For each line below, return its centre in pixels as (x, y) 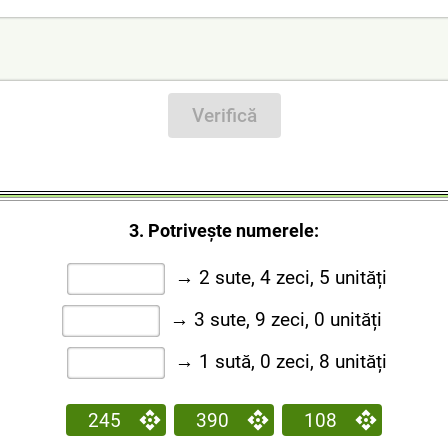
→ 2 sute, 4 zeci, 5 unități (278, 278)
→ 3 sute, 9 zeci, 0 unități (278, 320)
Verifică (224, 115)
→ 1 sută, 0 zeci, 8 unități (278, 362)
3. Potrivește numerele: (224, 230)
